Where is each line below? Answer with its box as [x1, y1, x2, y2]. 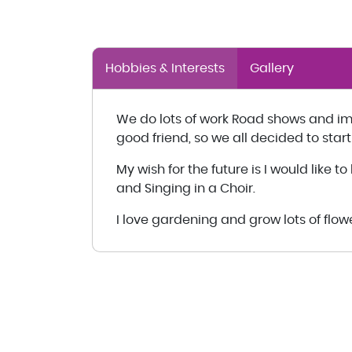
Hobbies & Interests [171, 61, 225, 75]
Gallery [250, 61, 294, 75]
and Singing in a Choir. [116, 181, 255, 195]
